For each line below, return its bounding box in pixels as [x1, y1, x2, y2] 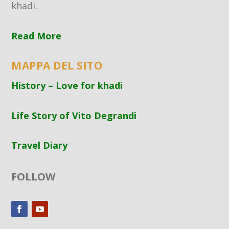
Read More [11, 29, 62, 42]
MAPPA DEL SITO [11, 58, 103, 73]
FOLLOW [11, 170, 56, 184]
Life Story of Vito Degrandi [11, 109, 137, 122]
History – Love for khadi [11, 79, 123, 91]
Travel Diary [11, 139, 68, 152]
